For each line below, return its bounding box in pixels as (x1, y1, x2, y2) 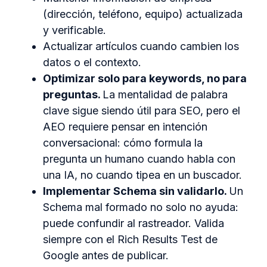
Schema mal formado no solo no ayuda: (43, 201, 238, 214)
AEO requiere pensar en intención (43, 120, 207, 133)
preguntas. (43, 88, 103, 101)
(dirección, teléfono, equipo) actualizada (43, 8, 243, 21)
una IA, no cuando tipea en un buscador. (43, 169, 242, 182)
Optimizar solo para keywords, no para (43, 72, 247, 85)
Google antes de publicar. (43, 249, 169, 262)
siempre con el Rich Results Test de (43, 233, 218, 246)
